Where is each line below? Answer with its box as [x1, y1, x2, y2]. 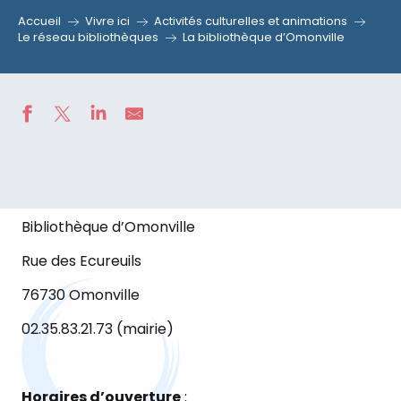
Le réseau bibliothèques [18, 29, 158, 46]
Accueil [18, 13, 61, 30]
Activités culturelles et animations [154, 13, 347, 30]
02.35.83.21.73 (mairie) [21, 319, 174, 339]
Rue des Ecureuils [21, 251, 141, 271]
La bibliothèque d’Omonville [183, 29, 345, 46]
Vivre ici [85, 13, 130, 30]
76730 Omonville [21, 285, 140, 305]
